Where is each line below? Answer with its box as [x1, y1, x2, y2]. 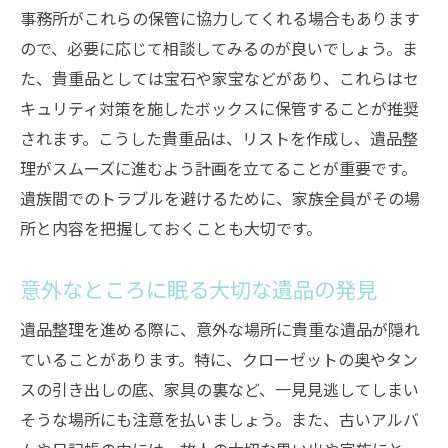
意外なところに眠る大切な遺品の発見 [20, 273, 377, 304]
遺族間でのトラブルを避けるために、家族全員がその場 [20, 186, 420, 210]
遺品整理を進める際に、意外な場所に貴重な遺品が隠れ [20, 317, 420, 341]
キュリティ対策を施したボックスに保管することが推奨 [20, 96, 419, 120]
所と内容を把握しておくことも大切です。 [20, 216, 322, 240]
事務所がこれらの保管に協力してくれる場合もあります [20, 6, 420, 30]
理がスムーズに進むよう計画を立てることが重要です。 [20, 156, 417, 180]
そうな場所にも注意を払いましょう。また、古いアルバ [20, 407, 419, 431]
